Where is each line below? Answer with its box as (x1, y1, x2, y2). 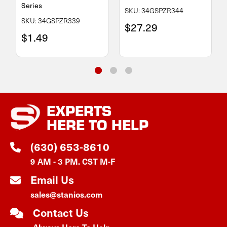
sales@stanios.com (30, 188, 102, 200)
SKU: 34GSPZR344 (124, 5, 183, 15)
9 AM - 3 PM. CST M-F (30, 155, 115, 167)
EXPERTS (47, 100, 111, 120)
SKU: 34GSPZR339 (21, 15, 80, 25)
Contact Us (33, 205, 89, 220)
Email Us (30, 172, 74, 187)
